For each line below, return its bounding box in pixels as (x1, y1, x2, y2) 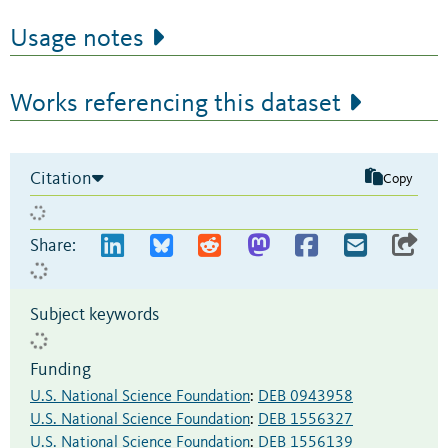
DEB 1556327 (258, 412, 353, 429)
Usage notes (10, 26, 144, 53)
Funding (30, 361, 91, 380)
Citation (30, 170, 92, 189)
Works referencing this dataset (10, 91, 341, 118)
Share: (30, 237, 76, 256)
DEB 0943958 (258, 389, 353, 406)
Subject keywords (30, 306, 159, 325)
